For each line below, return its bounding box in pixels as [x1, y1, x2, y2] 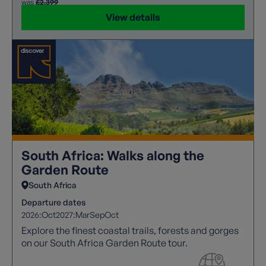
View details [106, 11, 160, 23]
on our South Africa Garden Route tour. [21, 236, 188, 249]
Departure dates [21, 197, 85, 207]
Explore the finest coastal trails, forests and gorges [21, 224, 239, 236]
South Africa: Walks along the [21, 147, 204, 163]
